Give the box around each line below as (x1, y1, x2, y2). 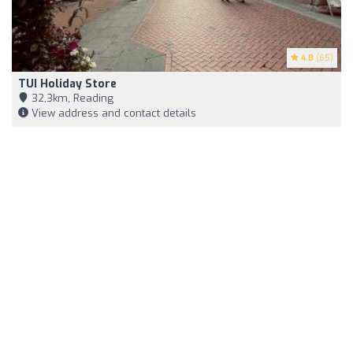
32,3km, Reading (28, 91, 113, 105)
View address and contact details (28, 106, 196, 120)
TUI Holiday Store (18, 76, 117, 91)
